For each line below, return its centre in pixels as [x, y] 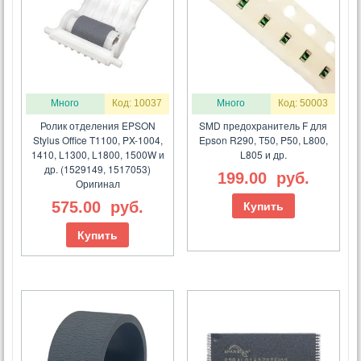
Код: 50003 [303, 104]
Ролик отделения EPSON [98, 126]
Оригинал [98, 184]
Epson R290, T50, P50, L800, [263, 140]
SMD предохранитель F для [263, 126]
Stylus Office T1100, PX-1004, [98, 140]
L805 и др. [263, 155]
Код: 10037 [137, 104]
